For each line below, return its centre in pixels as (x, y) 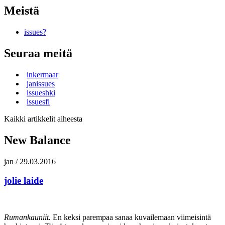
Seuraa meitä (38, 53)
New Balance (37, 140)
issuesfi (38, 101)
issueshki (41, 92)
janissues (41, 83)
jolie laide (24, 181)
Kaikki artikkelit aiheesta (43, 119)
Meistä (22, 11)
